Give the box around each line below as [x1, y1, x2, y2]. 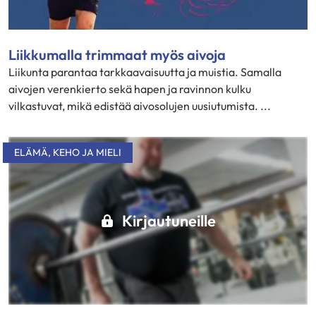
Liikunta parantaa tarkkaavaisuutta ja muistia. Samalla [8, 64, 281, 79]
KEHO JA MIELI [53, 145, 121, 159]
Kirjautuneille [121, 210, 216, 231]
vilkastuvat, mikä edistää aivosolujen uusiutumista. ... [8, 98, 271, 113]
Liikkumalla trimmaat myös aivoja [8, 45, 226, 63]
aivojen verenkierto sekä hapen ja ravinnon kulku [8, 81, 251, 96]
